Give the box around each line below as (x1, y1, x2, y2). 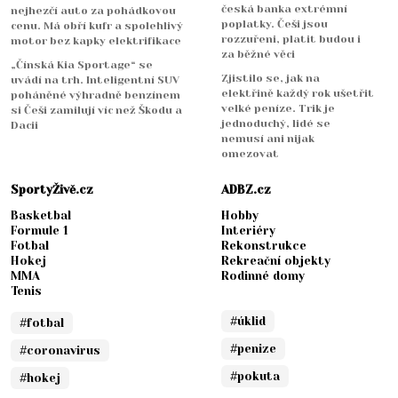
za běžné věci (221, 47, 295, 60)
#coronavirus (20, 343, 100, 357)
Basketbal (11, 208, 71, 222)
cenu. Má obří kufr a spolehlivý (11, 19, 183, 32)
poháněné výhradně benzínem (11, 88, 180, 101)
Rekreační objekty (221, 253, 330, 267)
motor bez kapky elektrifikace (11, 34, 181, 47)
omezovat (221, 147, 279, 160)
